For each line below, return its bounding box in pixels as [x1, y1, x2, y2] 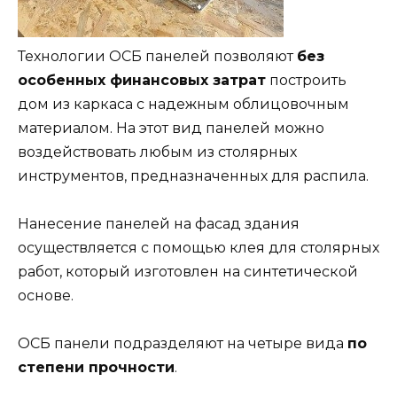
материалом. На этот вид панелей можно [18, 120, 324, 137]
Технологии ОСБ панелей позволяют [18, 48, 297, 66]
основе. [18, 287, 74, 305]
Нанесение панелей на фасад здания [18, 215, 300, 233]
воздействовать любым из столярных [18, 144, 297, 161]
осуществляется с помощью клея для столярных [18, 239, 379, 257]
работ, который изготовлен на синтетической [18, 263, 358, 281]
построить [266, 72, 346, 90]
